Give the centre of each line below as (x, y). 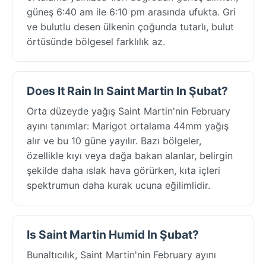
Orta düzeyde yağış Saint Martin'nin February (129, 111)
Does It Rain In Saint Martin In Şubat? (127, 91)
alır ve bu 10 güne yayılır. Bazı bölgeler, (114, 140)
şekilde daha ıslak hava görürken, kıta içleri (123, 170)
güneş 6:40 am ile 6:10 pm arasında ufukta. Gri (131, 12)
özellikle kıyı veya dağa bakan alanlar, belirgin (130, 155)
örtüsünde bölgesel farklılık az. (96, 41)
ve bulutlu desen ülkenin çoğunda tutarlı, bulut (130, 26)
